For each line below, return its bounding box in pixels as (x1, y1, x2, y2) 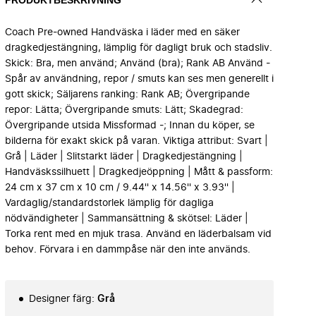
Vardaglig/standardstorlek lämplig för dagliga (5, 198, 214, 208)
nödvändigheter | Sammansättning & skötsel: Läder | (5, 214, 248, 224)
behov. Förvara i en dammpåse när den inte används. (5, 245, 250, 255)
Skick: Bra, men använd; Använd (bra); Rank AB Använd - (5, 59, 270, 68)
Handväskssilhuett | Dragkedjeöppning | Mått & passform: (5, 167, 273, 177)
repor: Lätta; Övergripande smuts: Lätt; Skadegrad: (5, 105, 243, 115)
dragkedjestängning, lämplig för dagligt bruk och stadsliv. (5, 43, 272, 53)
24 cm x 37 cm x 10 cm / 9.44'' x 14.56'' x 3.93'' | (5, 183, 235, 193)
